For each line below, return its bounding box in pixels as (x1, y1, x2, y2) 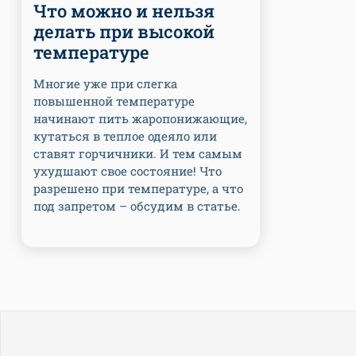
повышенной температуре (33, 92, 195, 109)
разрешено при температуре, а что (33, 180, 243, 196)
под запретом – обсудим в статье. (33, 197, 241, 214)
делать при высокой (33, 19, 215, 43)
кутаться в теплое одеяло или (33, 127, 217, 144)
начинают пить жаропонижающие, (33, 110, 247, 126)
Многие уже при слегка (33, 75, 177, 91)
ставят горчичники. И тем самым (33, 145, 242, 161)
